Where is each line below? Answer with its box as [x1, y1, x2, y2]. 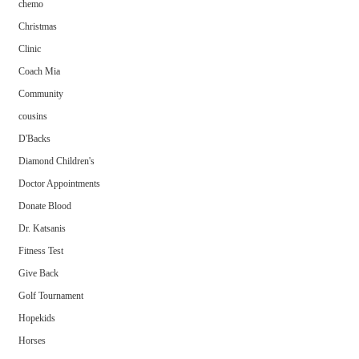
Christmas [18, 20, 58, 32]
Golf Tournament [18, 289, 84, 301]
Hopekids [18, 312, 56, 324]
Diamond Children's [18, 155, 95, 167]
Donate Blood [18, 200, 72, 212]
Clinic [18, 42, 42, 54]
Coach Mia [18, 65, 61, 77]
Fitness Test [18, 244, 64, 256]
